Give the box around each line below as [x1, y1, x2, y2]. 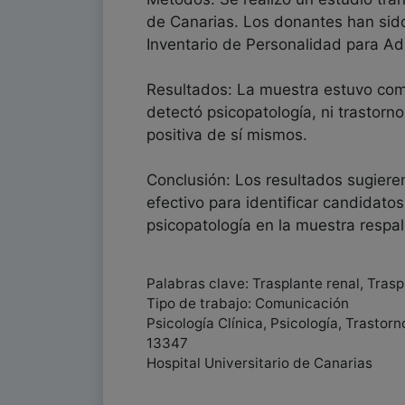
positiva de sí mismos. [146, 126, 307, 144]
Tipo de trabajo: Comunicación [146, 295, 349, 312]
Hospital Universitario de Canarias [146, 354, 372, 372]
